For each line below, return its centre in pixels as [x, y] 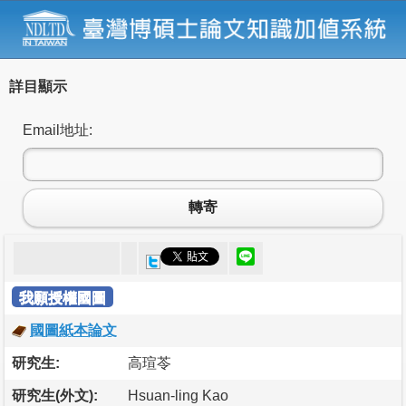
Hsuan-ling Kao [178, 395]
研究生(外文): [55, 395]
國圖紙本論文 [73, 330]
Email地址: [58, 130]
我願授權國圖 [63, 297]
